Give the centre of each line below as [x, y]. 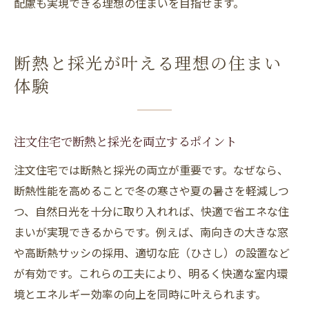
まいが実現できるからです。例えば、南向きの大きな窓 [151, 232]
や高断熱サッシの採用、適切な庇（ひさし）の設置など [152, 252]
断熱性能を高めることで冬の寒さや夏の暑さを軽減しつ [151, 190]
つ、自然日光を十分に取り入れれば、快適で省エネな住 [151, 211]
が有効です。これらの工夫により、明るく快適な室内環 [151, 273]
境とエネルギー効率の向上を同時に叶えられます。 [140, 294]
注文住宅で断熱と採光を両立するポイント [125, 143]
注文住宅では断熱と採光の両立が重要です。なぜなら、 [151, 170]
